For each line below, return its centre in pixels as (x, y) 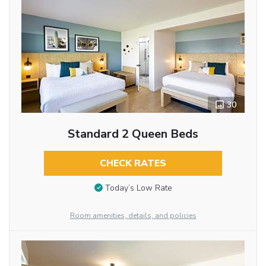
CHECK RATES (133, 164)
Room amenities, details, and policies (133, 216)
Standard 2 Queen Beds (133, 134)
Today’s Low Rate (138, 188)
